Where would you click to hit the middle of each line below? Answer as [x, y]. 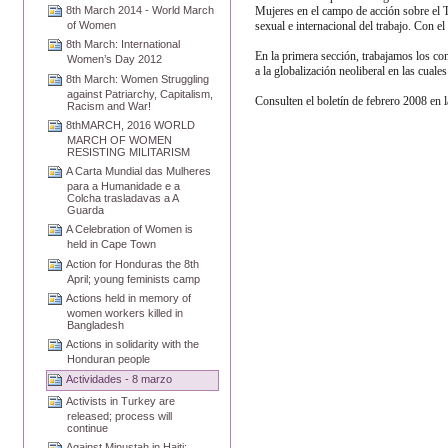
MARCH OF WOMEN [120, 139]
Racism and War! [109, 105]
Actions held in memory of [129, 297]
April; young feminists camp [134, 278]
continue [88, 427]
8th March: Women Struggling [138, 78]
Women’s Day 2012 [115, 59]
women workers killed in [125, 313]
